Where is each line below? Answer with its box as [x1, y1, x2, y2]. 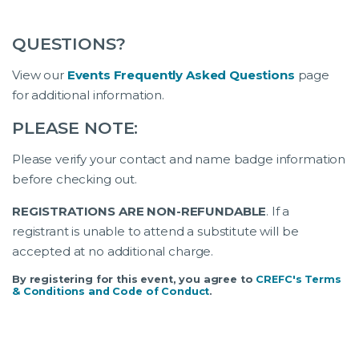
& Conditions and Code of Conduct [12, 284, 210, 297]
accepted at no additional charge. [12, 243, 214, 259]
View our [12, 67, 67, 83]
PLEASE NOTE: [12, 117, 139, 138]
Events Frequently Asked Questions [67, 67, 295, 83]
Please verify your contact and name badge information [12, 151, 346, 167]
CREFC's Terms [256, 272, 341, 285]
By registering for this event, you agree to [12, 272, 256, 285]
